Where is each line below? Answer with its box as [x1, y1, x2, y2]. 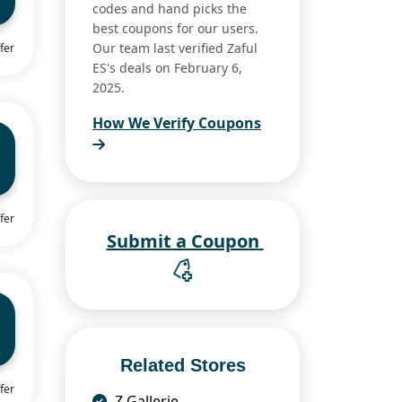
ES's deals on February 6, [92, 59, 242, 77]
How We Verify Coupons [92, 113, 261, 134]
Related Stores [119, 355, 246, 376]
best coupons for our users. [92, 20, 258, 38]
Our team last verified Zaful [92, 39, 258, 57]
